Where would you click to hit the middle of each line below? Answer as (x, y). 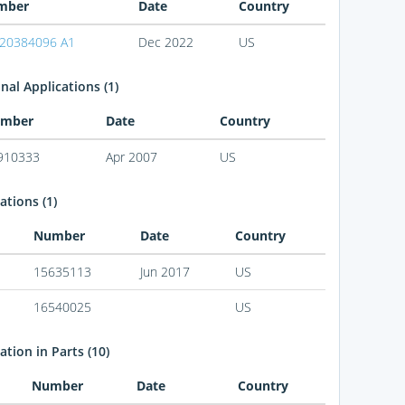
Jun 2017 (165, 272)
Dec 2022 (165, 42)
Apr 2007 (131, 157)
